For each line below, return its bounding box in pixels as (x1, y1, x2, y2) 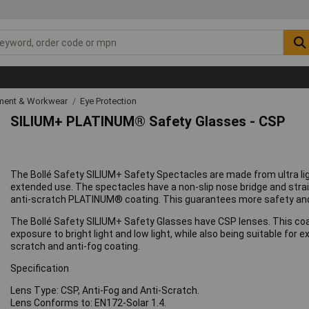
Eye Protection (80, 95, 137, 106)
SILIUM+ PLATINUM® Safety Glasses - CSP (10, 113, 286, 130)
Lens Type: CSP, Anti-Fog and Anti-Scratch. (10, 285, 200, 297)
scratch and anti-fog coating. (10, 241, 141, 252)
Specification (10, 263, 70, 275)
